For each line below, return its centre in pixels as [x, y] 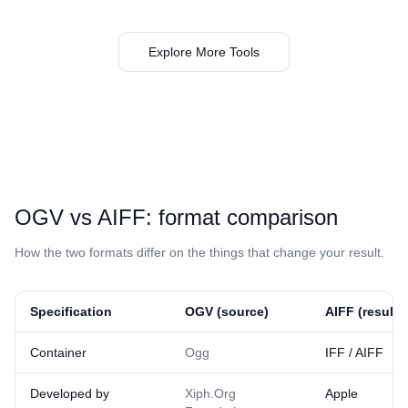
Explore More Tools [204, 52]
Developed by [70, 393]
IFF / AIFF [354, 352]
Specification [71, 311]
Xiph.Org [210, 393]
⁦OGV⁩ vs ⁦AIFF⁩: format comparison [176, 217]
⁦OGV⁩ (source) [227, 311]
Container [58, 352]
